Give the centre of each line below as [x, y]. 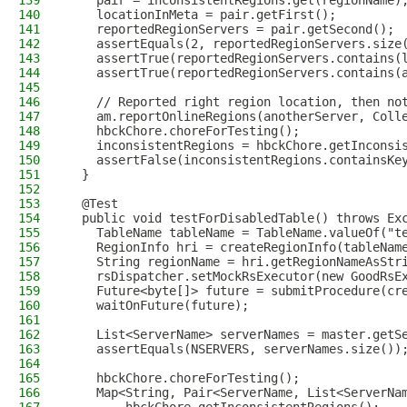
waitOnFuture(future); [158, 305]
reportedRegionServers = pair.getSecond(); [231, 29]
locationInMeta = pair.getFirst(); [202, 15]
